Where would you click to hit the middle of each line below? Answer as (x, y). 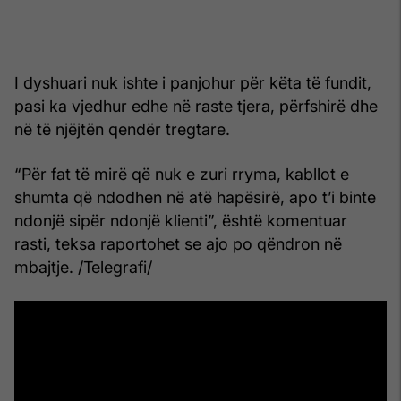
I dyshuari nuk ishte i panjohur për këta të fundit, (193, 82)
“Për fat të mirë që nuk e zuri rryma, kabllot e (182, 174)
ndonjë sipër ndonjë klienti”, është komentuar (181, 220)
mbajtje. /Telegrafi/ (83, 267)
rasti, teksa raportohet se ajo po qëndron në (178, 243)
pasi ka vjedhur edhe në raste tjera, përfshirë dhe (196, 106)
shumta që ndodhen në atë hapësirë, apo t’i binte (195, 197)
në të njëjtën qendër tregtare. (122, 129)
